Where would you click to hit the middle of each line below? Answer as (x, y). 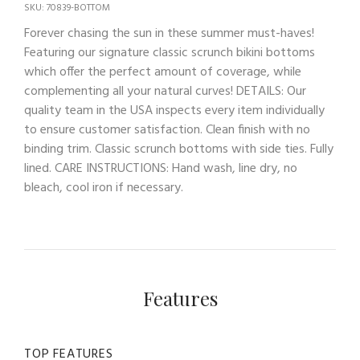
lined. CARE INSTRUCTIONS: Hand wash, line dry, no (161, 168)
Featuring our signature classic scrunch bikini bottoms (170, 53)
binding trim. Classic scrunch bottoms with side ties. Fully (179, 149)
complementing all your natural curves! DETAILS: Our (165, 91)
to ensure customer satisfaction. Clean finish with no (167, 130)
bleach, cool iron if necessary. (104, 188)
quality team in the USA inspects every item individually (174, 110)
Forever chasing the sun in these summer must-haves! (169, 33)
